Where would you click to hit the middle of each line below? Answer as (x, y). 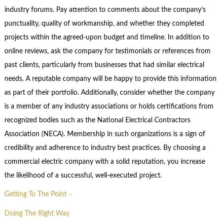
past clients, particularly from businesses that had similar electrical (104, 65)
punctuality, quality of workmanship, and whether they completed (104, 23)
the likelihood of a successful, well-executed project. (83, 175)
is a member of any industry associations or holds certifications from (109, 106)
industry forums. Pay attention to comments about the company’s (105, 10)
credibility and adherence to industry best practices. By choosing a (105, 148)
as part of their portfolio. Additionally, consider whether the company (109, 92)
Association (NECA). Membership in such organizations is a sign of (105, 134)
